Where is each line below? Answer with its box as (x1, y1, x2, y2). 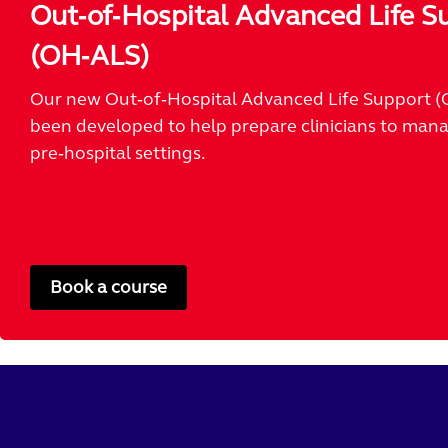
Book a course (50, 276, 167, 298)
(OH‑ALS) (30, 39, 149, 73)
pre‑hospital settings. (30, 142, 205, 164)
